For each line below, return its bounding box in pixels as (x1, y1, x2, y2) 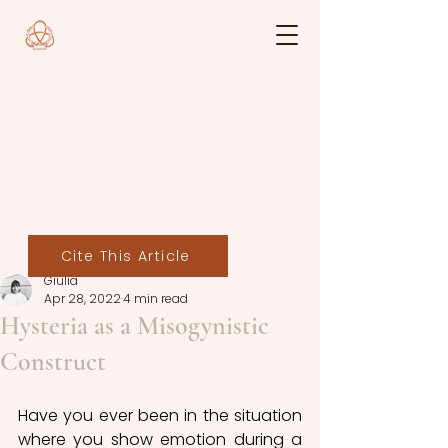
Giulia (44, 272, 78, 289)
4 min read (123, 290, 188, 307)
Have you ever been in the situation (18, 404, 302, 427)
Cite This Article (61, 245, 191, 266)
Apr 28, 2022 (44, 290, 121, 307)
